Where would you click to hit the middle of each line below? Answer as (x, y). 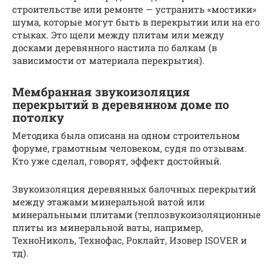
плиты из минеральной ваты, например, (108, 228)
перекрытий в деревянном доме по (121, 104)
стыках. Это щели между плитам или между (118, 35)
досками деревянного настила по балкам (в (115, 48)
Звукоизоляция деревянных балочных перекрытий (134, 189)
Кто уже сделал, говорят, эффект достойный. (117, 161)
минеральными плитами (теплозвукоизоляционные (136, 215)
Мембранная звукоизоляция (101, 91)
